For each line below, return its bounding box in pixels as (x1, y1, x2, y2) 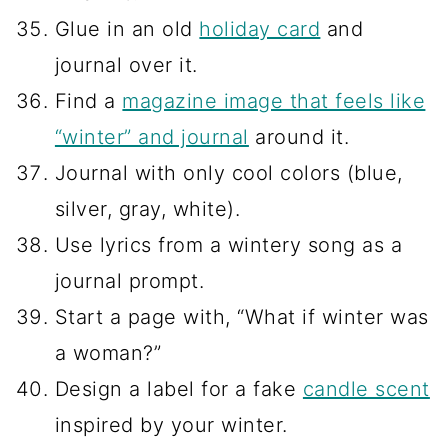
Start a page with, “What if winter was (54, 304, 429, 329)
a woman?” (54, 340, 162, 365)
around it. (248, 124, 350, 149)
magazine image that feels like (122, 88, 426, 113)
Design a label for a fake (54, 376, 303, 401)
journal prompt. (54, 268, 205, 293)
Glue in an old (54, 16, 200, 41)
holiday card (199, 16, 321, 41)
